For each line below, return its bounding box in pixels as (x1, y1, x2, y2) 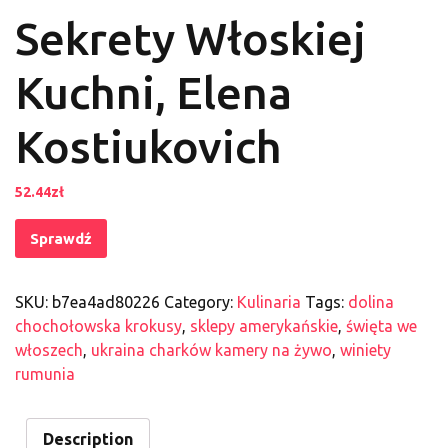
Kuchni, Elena (15, 67, 292, 119)
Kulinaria (237, 293, 301, 312)
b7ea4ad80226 (52, 293, 160, 312)
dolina (348, 293, 394, 312)
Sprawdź (30, 230, 92, 248)
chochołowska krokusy (15, 317, 182, 336)
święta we (346, 317, 417, 336)
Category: (164, 293, 237, 312)
